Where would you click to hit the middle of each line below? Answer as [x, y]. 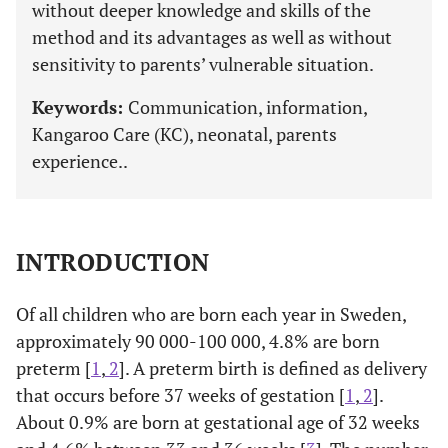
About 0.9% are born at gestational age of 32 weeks [218, 421]
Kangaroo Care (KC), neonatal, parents [184, 133]
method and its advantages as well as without [212, 36]
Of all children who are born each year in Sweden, [211, 313]
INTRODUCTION [113, 261]
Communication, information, [247, 106]
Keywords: [80, 106]
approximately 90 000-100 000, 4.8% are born [198, 340]
